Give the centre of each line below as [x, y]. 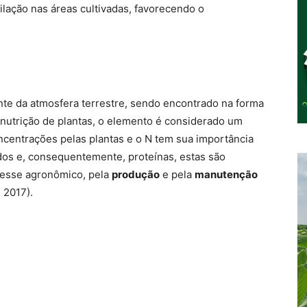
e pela [177, 175]
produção [136, 175]
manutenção [226, 175]
